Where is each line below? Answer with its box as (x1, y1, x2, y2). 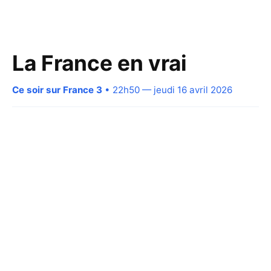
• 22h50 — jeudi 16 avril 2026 (102, 83, 232, 96)
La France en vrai (12, 50, 187, 76)
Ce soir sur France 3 (12, 83, 102, 96)
